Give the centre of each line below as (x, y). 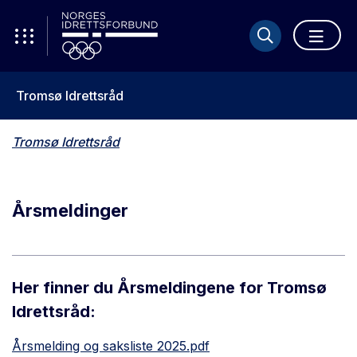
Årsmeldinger (70, 210)
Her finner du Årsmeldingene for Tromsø (169, 288)
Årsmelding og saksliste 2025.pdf (111, 346)
